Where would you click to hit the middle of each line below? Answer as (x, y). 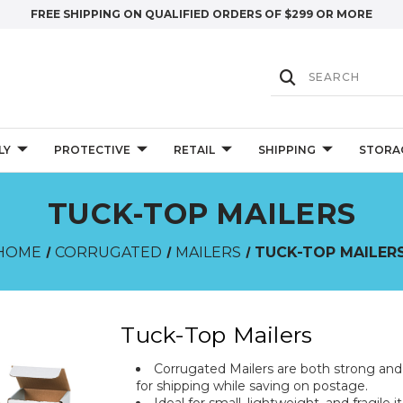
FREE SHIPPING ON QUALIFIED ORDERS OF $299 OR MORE (201, 14)
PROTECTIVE (92, 150)
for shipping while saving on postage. (251, 385)
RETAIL (194, 150)
